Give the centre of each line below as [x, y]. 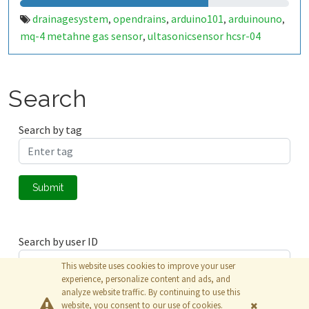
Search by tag [50, 130]
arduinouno [255, 19]
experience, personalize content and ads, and [146, 279]
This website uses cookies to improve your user [148, 266]
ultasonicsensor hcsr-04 [204, 36]
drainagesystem [70, 19]
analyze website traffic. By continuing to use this [151, 292]
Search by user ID [58, 241]
